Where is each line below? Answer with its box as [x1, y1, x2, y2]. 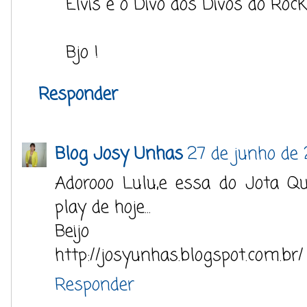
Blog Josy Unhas [55, 141, 183, 168]
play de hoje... [55, 195, 151, 221]
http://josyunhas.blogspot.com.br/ [55, 243, 304, 269]
